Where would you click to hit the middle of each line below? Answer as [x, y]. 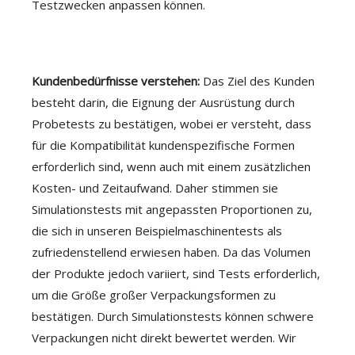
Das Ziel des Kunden [259, 81]
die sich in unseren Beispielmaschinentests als [157, 231]
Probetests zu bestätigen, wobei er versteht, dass [172, 124]
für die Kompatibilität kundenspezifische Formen [163, 145]
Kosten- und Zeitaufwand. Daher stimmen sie [155, 188]
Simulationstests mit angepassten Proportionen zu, [172, 209]
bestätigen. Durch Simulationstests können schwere [173, 316]
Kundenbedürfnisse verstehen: [117, 81]
